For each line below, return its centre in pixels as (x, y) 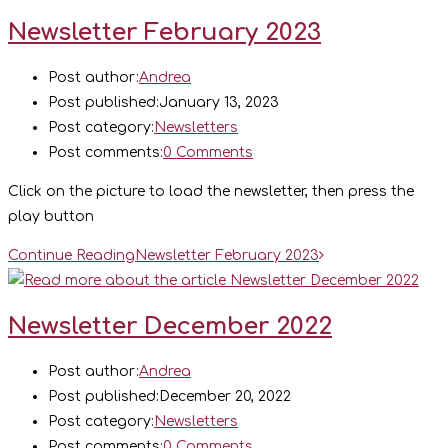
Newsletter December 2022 (170, 326)
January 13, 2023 (219, 103)
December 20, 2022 (225, 397)
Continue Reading (71, 256)
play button (53, 217)
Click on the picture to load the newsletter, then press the (211, 192)
